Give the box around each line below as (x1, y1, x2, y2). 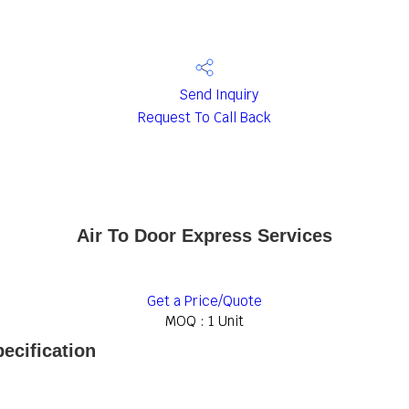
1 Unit (208, 312, 244, 330)
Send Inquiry (174, 86, 258, 104)
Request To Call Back (138, 109, 271, 126)
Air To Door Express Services (77, 225, 332, 246)
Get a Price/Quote (147, 292, 262, 309)
